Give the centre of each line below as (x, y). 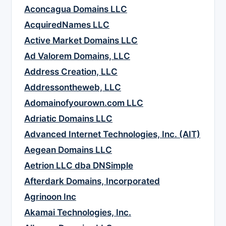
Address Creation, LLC (71, 72)
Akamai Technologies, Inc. (78, 213)
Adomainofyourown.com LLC (84, 103)
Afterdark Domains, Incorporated (92, 181)
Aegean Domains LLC (68, 150)
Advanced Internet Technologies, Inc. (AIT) (112, 134)
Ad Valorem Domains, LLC (77, 56)
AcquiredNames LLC (67, 25)
